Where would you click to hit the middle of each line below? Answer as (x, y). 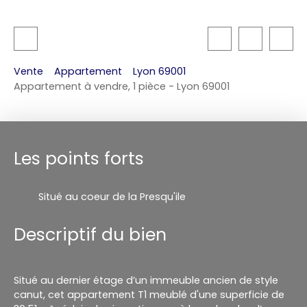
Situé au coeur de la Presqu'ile (112, 196)
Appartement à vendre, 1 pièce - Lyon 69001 (122, 86)
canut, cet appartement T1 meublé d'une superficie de (149, 294)
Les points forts (79, 158)
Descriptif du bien (90, 234)
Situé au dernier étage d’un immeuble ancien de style (146, 280)
